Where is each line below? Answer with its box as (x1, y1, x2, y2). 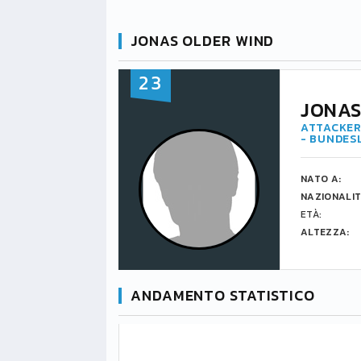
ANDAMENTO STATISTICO (131, 284, 315, 306)
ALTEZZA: (301, 225, 350, 239)
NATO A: (301, 172, 342, 186)
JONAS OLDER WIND (131, 30, 275, 52)
